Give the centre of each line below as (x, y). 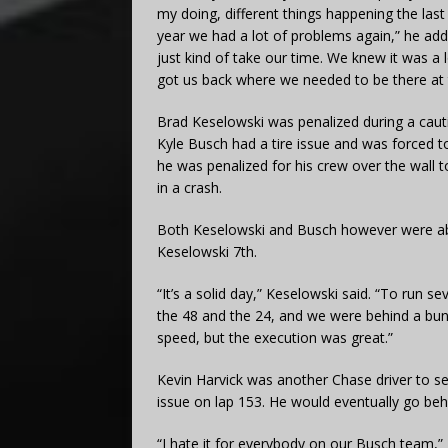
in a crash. (189, 187)
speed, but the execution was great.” (275, 337)
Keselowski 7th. (207, 251)
